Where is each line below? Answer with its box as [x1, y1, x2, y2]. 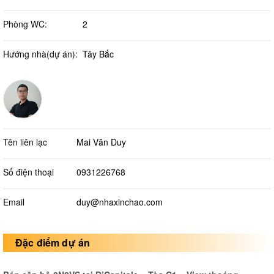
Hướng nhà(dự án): [3, 48, 78, 61]
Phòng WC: [3, 18, 47, 31]
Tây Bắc [83, 48, 114, 61]
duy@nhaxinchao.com [76, 196, 163, 209]
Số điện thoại [3, 166, 54, 179]
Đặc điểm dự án [15, 235, 91, 250]
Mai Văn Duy [76, 136, 126, 149]
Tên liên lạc [3, 136, 47, 149]
